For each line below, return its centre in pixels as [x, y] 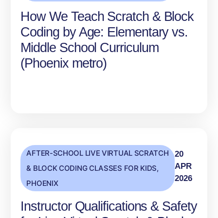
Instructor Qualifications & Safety [109, 207]
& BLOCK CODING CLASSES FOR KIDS [92, 168]
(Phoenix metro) [64, 64]
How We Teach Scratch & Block [107, 17]
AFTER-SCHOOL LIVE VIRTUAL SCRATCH [98, 153]
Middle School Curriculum [90, 48]
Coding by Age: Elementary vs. [104, 32]
